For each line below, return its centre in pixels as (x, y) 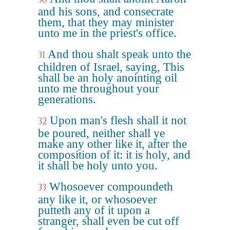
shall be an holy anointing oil (108, 78)
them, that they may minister (106, 22)
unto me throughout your (99, 89)
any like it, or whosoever (98, 199)
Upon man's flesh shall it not (118, 120)
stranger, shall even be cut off (109, 221)
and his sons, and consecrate (106, 12)
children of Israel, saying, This (111, 67)
